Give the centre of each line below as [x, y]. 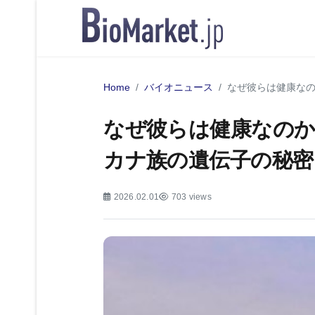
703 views [191, 197]
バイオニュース [179, 88]
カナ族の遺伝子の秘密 [208, 160]
